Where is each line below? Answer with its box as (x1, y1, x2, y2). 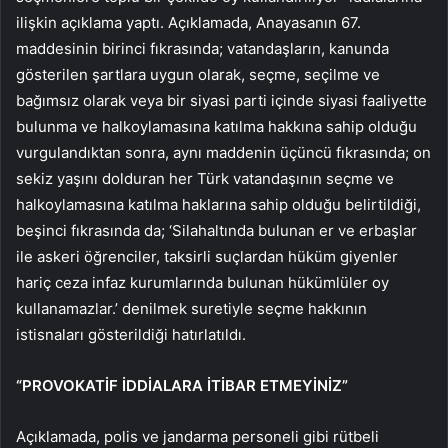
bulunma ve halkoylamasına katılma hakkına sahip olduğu (16, 117, 417, 137)
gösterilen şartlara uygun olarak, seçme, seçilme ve (16, 65, 380, 85)
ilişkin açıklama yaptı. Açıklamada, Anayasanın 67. (16, 13, 361, 33)
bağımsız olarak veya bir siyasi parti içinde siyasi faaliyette (16, 91, 427, 111)
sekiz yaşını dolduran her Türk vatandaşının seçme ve (16, 169, 394, 189)
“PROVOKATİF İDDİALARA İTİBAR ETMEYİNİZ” (16, 376, 348, 396)
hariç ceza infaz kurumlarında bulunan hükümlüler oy (16, 273, 389, 293)
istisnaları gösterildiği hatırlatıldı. (16, 325, 246, 345)
